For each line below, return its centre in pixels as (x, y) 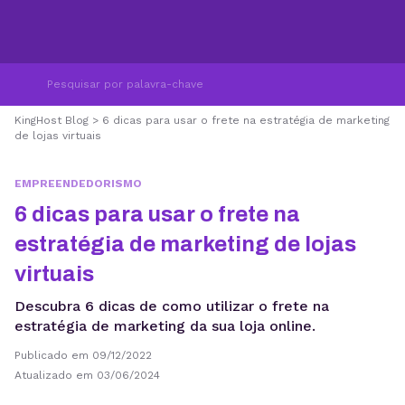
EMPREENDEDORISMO (78, 184)
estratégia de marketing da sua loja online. (165, 326)
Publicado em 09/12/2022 (83, 355)
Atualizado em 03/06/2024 (87, 375)
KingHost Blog (52, 120)
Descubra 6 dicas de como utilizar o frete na (172, 306)
